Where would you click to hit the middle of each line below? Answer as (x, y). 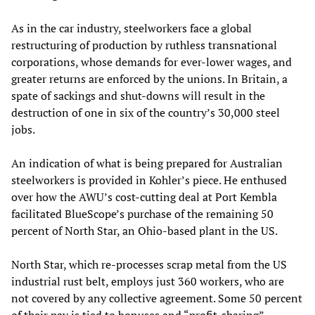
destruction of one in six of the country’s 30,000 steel (146, 113)
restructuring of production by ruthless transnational (144, 45)
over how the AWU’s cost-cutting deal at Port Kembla (144, 197)
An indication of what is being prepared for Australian (147, 163)
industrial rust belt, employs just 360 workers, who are (148, 282)
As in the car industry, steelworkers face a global (131, 28)
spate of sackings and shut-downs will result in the (138, 96)
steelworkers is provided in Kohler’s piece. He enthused (149, 180)
